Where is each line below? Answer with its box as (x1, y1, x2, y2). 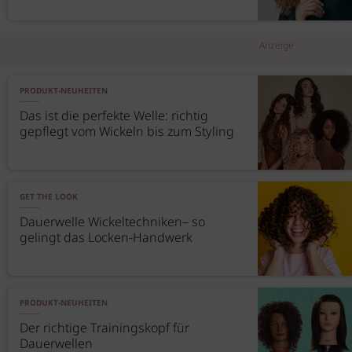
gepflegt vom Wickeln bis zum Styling (20, 123, 234, 142)
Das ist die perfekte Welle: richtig (20, 107, 208, 126)
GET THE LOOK (20, 191, 78, 203)
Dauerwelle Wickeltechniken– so (20, 213, 205, 233)
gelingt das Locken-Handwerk (20, 229, 192, 248)
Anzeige (259, 38, 294, 53)
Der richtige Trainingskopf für (20, 319, 189, 339)
